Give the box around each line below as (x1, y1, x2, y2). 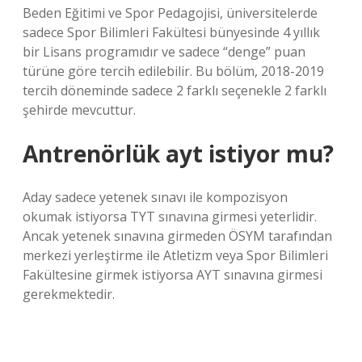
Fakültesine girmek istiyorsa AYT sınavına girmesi (23, 266, 322, 284)
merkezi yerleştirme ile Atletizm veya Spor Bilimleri (23, 246, 328, 264)
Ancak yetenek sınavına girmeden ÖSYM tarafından (23, 227, 332, 245)
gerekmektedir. (23, 285, 115, 303)
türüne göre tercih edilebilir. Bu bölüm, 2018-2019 (23, 62, 324, 80)
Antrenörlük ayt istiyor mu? (23, 138, 334, 169)
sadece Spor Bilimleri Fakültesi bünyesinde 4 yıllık (23, 23, 320, 41)
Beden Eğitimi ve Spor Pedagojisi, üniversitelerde (23, 4, 318, 22)
